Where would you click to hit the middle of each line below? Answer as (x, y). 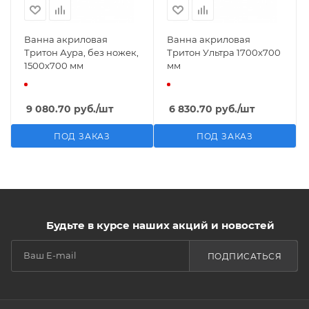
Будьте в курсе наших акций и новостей (160, 225)
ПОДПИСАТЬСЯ (244, 256)
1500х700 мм (54, 66)
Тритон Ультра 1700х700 (224, 52)
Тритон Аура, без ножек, (81, 52)
